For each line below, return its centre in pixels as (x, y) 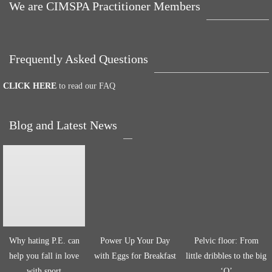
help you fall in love (44, 256)
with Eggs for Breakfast (135, 256)
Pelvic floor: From (226, 241)
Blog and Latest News (63, 125)
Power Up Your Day (135, 241)
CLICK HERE (30, 86)
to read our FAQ (86, 86)
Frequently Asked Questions (79, 59)
